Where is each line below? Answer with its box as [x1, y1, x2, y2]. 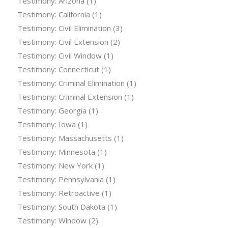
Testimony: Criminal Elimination [17, 77, 125, 88]
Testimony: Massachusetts [17, 132, 112, 143]
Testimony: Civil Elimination [17, 22, 111, 33]
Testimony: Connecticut [17, 64, 99, 74]
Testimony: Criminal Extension [17, 91, 122, 102]
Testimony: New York [17, 160, 93, 170]
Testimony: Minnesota [17, 146, 95, 157]
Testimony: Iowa [17, 119, 76, 129]
